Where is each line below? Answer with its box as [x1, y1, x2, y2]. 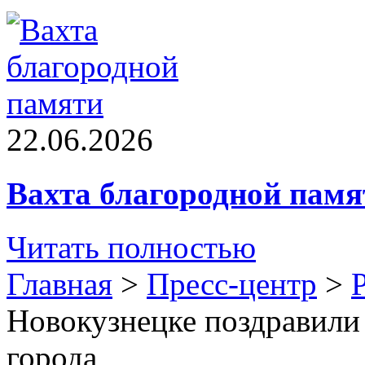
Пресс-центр [147, 266, 317, 302]
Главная [7, 266, 112, 302]
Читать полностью [7, 230, 256, 266]
